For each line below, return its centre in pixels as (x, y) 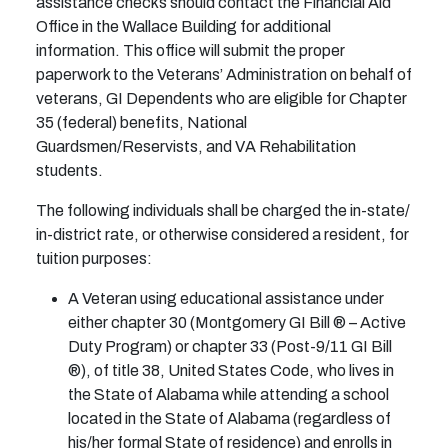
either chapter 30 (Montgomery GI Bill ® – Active (237, 323)
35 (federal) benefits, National (141, 123)
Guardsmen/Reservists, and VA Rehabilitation (196, 147)
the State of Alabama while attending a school (228, 395)
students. (69, 171)
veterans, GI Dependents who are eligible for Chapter (221, 99)
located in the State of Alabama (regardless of (229, 419)
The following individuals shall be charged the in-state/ (223, 211)
